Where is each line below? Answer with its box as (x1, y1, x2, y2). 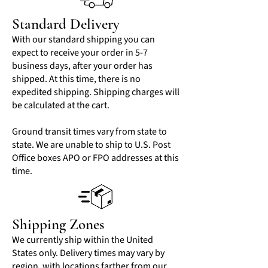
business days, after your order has (12, 59, 153, 73)
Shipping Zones (12, 215, 104, 234)
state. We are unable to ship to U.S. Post (12, 138, 170, 152)
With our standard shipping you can (12, 33, 155, 47)
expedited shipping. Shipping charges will (12, 86, 179, 99)
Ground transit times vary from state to (12, 125, 167, 139)
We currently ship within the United (12, 233, 153, 247)
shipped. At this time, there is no (12, 72, 141, 86)
